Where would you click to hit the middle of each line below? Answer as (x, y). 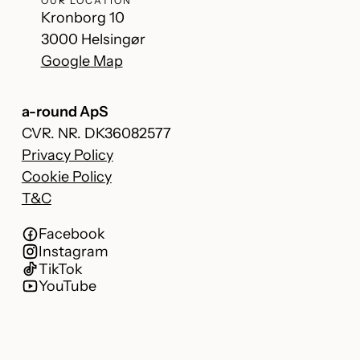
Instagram (74, 252)
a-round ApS (64, 111)
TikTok (61, 269)
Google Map (82, 61)
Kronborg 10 (82, 17)
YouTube (68, 286)
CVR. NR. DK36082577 (96, 133)
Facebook (72, 234)
